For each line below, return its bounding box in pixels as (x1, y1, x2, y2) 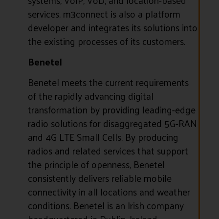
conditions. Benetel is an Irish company (27, 197, 184, 214)
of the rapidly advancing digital (27, 88, 153, 105)
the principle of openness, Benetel (27, 156, 165, 173)
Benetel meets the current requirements (27, 74, 189, 91)
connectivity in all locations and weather (27, 183, 190, 200)
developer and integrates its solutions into (27, 19, 197, 36)
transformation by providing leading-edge (27, 101, 196, 118)
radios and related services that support (27, 142, 188, 159)
